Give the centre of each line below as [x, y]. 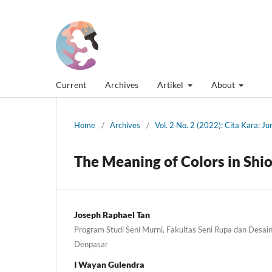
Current [71, 84]
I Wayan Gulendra [109, 264]
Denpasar [91, 244]
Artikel [171, 84]
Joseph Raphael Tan [112, 214]
